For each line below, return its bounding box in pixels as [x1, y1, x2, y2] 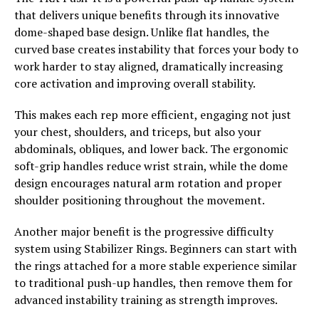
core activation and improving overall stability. [14, 75, 256, 91]
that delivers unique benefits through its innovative [14, 6, 279, 23]
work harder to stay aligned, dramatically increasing [14, 58, 283, 74]
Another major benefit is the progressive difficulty [14, 223, 273, 239]
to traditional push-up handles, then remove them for [14, 274, 293, 291]
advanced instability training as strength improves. [14, 291, 278, 308]
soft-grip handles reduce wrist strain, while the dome [14, 157, 288, 174]
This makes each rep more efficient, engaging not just [14, 106, 291, 122]
